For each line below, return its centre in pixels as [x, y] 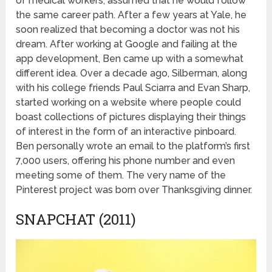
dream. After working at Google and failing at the [127, 44]
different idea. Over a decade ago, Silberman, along [132, 73]
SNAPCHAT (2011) [76, 219]
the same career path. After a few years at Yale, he [131, 15]
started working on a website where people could [129, 103]
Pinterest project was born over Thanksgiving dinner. [134, 190]
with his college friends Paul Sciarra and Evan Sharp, [133, 88]
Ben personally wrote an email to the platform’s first [133, 146]
